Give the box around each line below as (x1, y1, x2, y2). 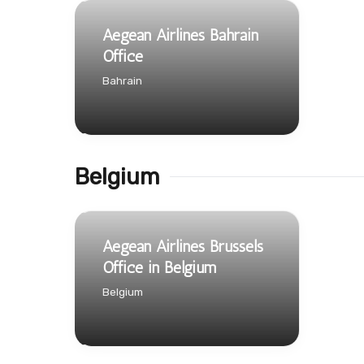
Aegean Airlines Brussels (102, 236, 263, 256)
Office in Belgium (102, 257, 216, 277)
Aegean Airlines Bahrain (102, 24, 258, 45)
